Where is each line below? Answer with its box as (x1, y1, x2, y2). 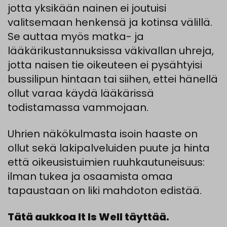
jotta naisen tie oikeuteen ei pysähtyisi (8, 58, 202, 72)
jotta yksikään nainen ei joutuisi (8, 1, 166, 16)
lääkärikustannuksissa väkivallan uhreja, (8, 44, 214, 58)
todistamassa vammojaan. (8, 100, 148, 115)
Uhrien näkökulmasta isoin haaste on (8, 127, 198, 141)
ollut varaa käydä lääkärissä (8, 86, 154, 101)
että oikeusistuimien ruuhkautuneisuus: (8, 155, 205, 170)
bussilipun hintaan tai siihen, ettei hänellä (8, 72, 218, 87)
